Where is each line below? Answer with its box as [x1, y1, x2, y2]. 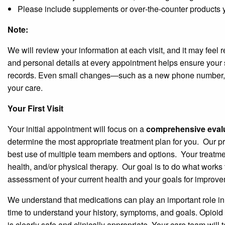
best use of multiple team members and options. [8, 148, 177, 160]
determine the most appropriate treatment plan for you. [8, 135, 199, 147]
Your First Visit [8, 102, 63, 114]
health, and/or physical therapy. [8, 160, 118, 172]
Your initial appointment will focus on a [8, 123, 146, 135]
